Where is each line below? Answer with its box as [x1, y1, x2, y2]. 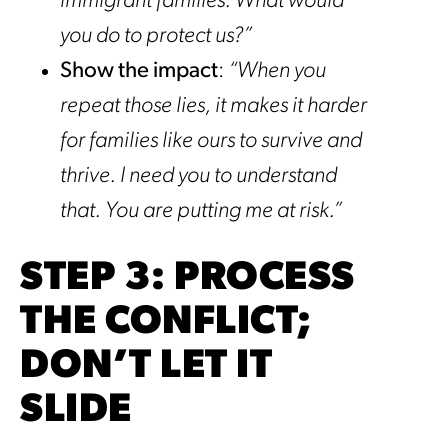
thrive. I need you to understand [60, 165, 337, 189]
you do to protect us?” [60, 25, 252, 49]
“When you [228, 60, 326, 84]
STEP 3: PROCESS [20, 259, 355, 300]
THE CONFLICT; [20, 303, 312, 344]
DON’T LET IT [20, 347, 272, 388]
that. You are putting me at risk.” [60, 200, 342, 224]
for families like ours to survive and [60, 130, 362, 154]
